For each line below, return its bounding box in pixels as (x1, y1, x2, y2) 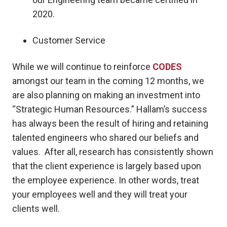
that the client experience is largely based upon (12, 161, 201, 172)
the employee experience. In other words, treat (12, 175, 199, 186)
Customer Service (32, 35, 105, 46)
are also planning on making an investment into (12, 90, 200, 101)
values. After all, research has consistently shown (12, 146, 213, 158)
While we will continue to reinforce (12, 61, 153, 72)
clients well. (12, 203, 60, 214)
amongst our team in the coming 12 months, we (12, 75, 204, 87)
